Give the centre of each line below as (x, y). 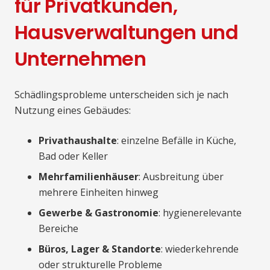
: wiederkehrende (200, 249)
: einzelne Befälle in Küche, (177, 140)
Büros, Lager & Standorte (100, 249)
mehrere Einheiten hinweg (99, 192)
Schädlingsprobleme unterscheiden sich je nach (121, 94)
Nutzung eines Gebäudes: (73, 110)
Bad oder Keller (73, 156)
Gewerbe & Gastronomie (99, 212)
